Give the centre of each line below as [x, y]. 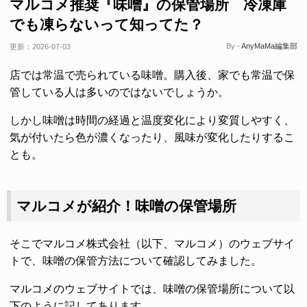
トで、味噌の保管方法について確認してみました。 [136, 261]
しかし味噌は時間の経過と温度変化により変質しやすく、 [152, 120]
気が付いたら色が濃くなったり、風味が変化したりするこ [152, 137]
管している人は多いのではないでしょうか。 [119, 92]
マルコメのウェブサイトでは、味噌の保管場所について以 [152, 289]
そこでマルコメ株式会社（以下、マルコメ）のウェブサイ [152, 244]
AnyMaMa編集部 [269, 46]
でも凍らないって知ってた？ [107, 24]
